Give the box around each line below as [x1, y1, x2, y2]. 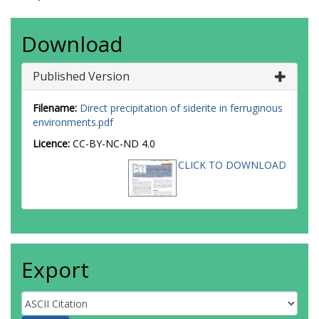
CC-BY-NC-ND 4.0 [73, 137, 155, 150]
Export [21, 255, 89, 284]
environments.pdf [33, 115, 113, 129]
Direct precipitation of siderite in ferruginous [80, 101, 283, 115]
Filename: [33, 101, 77, 115]
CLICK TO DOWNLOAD [178, 158, 286, 172]
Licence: [33, 137, 73, 150]
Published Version [33, 68, 130, 84]
